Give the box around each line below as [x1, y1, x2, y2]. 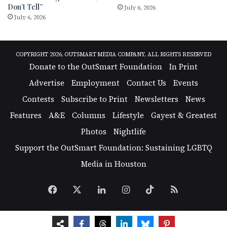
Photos [81, 126, 106, 137]
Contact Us [127, 77, 166, 88]
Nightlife [113, 126, 146, 137]
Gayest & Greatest [151, 109, 217, 121]
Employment [71, 77, 120, 88]
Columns [72, 109, 105, 121]
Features [10, 109, 42, 121]
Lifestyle [112, 109, 144, 121]
